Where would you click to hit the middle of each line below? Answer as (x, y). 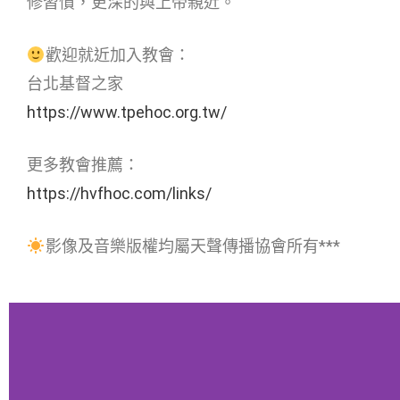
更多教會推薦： (83, 164)
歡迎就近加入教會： (117, 54)
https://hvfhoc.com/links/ (119, 193)
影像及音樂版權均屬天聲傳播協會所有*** (192, 246)
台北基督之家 (75, 83)
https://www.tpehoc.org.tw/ (127, 112)
